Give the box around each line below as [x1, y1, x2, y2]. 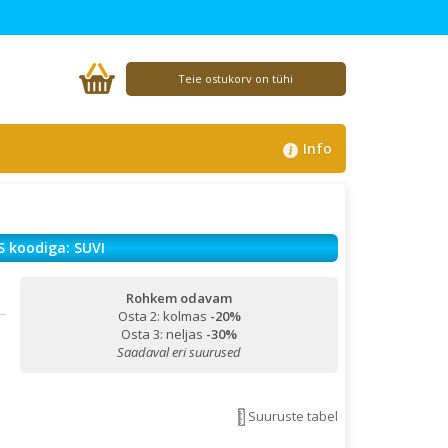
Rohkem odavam [126, 289, 233, 307]
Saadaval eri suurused [117, 343, 242, 361]
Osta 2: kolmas [117, 307, 210, 325]
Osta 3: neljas [121, 325, 207, 343]
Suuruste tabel [247, 407, 338, 425]
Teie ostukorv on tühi [178, 71, 294, 86]
